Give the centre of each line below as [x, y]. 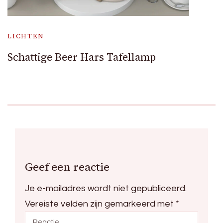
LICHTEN [26, 36]
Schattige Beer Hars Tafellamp [82, 57]
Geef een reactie [67, 167]
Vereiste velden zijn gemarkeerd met [100, 204]
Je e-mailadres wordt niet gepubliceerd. [106, 188]
